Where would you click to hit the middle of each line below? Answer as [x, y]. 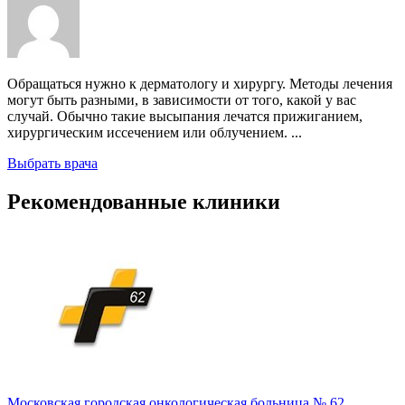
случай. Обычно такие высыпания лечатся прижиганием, [185, 117]
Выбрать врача [52, 164]
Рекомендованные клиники [144, 202]
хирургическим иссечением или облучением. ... [155, 133]
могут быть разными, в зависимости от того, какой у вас [182, 100]
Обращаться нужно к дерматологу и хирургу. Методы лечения [200, 84]
